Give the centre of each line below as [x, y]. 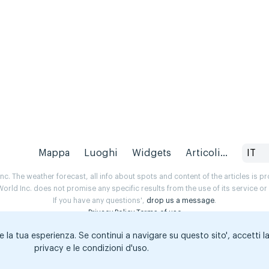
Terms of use [159, 213]
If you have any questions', [100, 201]
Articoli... [207, 153]
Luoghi [101, 153]
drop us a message [180, 201]
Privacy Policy [111, 213]
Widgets [152, 153]
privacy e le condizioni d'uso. [92, 248]
